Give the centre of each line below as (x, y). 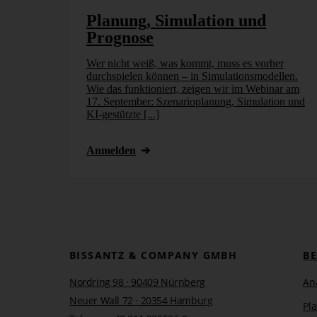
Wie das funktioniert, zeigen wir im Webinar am (193, 88)
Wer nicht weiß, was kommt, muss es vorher (185, 63)
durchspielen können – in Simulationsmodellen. (192, 76)
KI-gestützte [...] (123, 114)
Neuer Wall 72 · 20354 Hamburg (141, 300)
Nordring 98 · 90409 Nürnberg (137, 282)
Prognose (120, 37)
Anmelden (111, 150)
